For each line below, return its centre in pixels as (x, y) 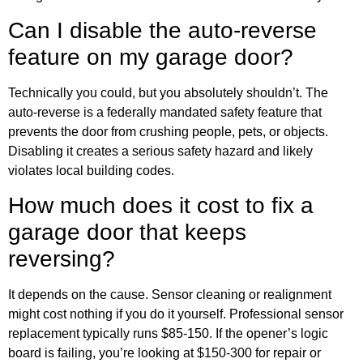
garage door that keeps (127, 233)
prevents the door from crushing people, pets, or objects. (168, 131)
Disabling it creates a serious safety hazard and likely (160, 151)
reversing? (62, 259)
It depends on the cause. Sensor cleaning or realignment (170, 295)
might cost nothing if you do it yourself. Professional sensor (176, 314)
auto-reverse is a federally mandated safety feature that (165, 112)
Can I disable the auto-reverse (162, 30)
